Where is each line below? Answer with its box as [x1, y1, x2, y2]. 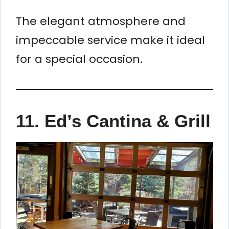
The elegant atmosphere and [16, 13, 186, 29]
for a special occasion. [16, 51, 143, 67]
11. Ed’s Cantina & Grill [16, 110, 211, 131]
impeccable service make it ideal [16, 32, 205, 48]
